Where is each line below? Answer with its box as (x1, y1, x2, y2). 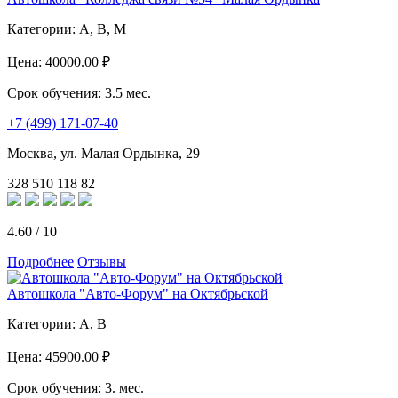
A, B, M (79, 20, 126, 36)
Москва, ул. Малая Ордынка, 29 (7, 145, 200, 161)
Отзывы (77, 253, 126, 269)
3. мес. (105, 379, 144, 395)
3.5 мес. (105, 84, 151, 100)
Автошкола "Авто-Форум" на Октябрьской (7, 285, 268, 301)
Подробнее (7, 253, 74, 269)
